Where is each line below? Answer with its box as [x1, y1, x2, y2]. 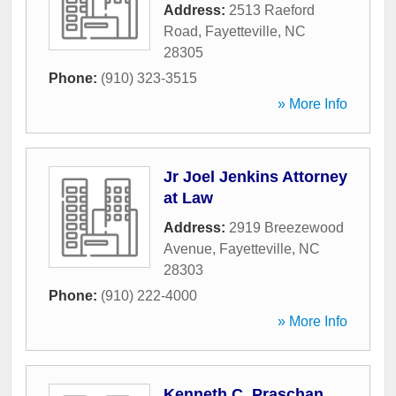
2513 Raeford [229, 3, 315, 19]
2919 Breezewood [229, 220, 344, 236]
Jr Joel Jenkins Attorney [164, 168, 347, 187]
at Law [164, 189, 213, 208]
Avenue [164, 241, 212, 257]
